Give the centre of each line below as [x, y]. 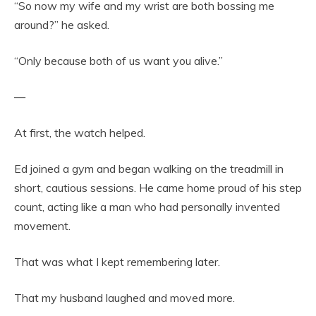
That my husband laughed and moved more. [124, 298]
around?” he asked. [62, 25]
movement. [42, 226]
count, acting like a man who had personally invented [147, 207]
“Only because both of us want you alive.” [119, 61]
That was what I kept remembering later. [117, 262]
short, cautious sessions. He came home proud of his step [158, 188]
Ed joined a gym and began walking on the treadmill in [149, 169]
